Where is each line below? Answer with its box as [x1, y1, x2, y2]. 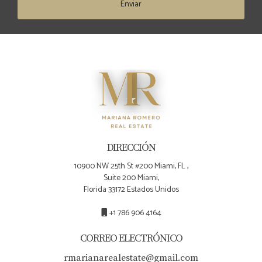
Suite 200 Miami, [103, 171, 159, 185]
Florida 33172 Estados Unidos [83, 182, 179, 196]
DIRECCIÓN [106, 140, 156, 154]
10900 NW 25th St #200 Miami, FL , [74, 159, 188, 173]
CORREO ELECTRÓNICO [80, 231, 182, 245]
